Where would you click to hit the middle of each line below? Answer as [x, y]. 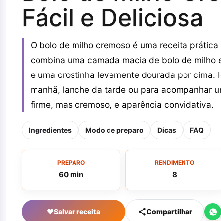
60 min [71, 175]
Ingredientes [50, 130]
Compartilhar [169, 212]
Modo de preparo [114, 130]
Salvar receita [77, 212]
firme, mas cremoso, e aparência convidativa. [122, 105]
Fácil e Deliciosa [112, 18]
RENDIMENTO [174, 163]
